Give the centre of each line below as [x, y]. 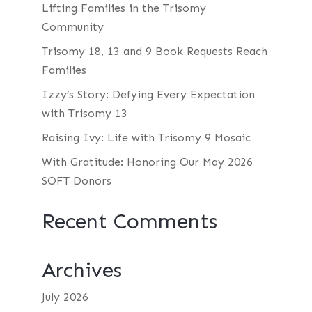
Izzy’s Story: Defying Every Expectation [148, 94]
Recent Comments [129, 221]
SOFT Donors [76, 180]
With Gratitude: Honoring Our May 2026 [147, 162]
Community [72, 26]
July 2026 [65, 297]
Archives [81, 270]
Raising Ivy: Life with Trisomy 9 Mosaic [146, 137]
